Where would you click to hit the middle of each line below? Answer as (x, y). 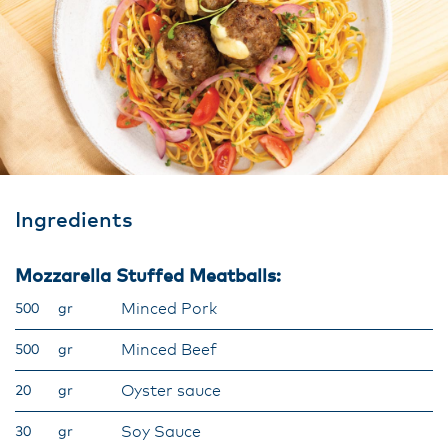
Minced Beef (169, 350)
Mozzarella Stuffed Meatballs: (148, 277)
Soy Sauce (161, 432)
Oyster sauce (171, 391)
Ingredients (74, 220)
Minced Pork (169, 309)
